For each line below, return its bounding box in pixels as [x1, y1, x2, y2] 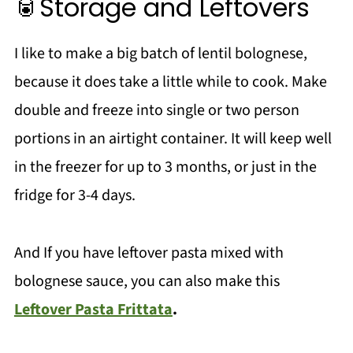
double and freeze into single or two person [13, 99, 299, 122]
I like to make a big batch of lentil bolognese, [13, 43, 307, 65]
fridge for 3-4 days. [13, 184, 136, 207]
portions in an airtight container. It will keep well [13, 128, 332, 150]
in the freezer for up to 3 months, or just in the [13, 156, 317, 179]
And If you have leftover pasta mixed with [13, 242, 284, 265]
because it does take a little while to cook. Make [13, 71, 327, 94]
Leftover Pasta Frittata [13, 299, 173, 321]
